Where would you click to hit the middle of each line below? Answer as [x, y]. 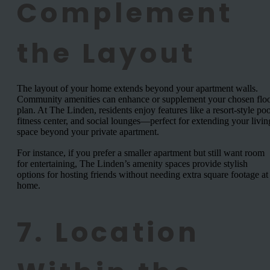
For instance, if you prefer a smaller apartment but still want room [141, 153]
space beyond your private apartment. [88, 131]
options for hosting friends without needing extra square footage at [143, 175]
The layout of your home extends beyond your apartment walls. [137, 88]
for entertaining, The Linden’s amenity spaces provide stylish [132, 164]
